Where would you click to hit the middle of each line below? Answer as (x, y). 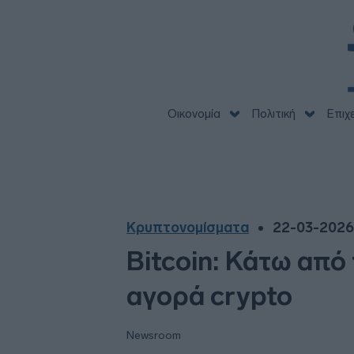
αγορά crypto (209, 296)
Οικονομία (194, 114)
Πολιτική (273, 114)
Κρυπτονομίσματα (188, 228)
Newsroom (154, 335)
